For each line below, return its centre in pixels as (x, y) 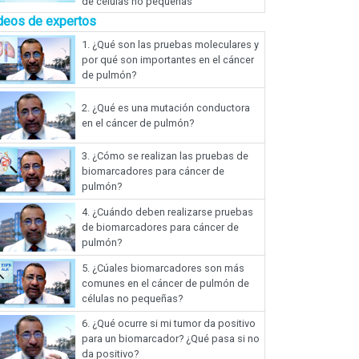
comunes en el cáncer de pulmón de (165, 283)
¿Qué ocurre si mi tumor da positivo (173, 324)
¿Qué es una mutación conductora (170, 107)
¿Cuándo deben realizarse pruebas (171, 212)
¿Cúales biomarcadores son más (167, 268)
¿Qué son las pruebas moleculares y (174, 44)
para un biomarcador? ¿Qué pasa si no (171, 339)
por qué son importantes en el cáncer (168, 59)
